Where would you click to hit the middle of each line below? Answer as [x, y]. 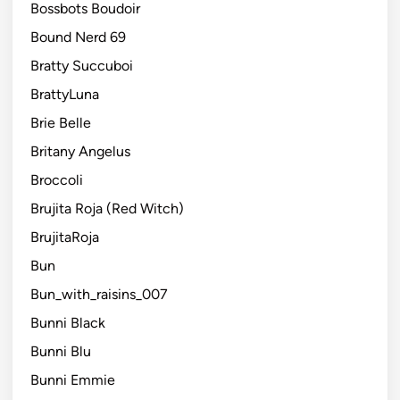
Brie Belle [61, 122]
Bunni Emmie [73, 379]
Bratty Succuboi [82, 65]
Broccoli [57, 179]
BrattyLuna [65, 94]
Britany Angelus [80, 151]
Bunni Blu [61, 351]
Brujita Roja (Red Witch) [107, 208]
